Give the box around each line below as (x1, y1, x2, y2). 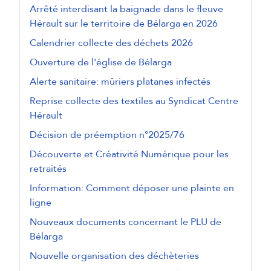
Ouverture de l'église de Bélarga (30, 56, 172, 70)
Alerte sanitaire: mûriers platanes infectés (30, 75, 211, 89)
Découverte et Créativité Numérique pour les (30, 148, 229, 162)
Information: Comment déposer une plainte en (30, 181, 234, 195)
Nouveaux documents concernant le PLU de (30, 215, 221, 229)
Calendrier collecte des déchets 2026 (30, 36, 193, 50)
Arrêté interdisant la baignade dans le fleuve (30, 2, 223, 16)
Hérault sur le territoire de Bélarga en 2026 (30, 17, 218, 31)
